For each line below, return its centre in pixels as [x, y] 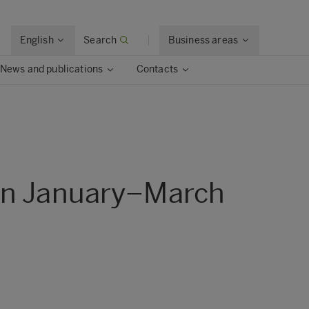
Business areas [203, 40]
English [37, 40]
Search [100, 40]
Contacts [157, 69]
